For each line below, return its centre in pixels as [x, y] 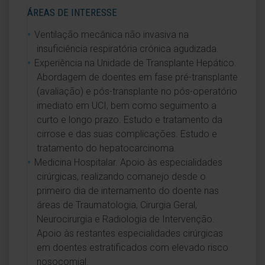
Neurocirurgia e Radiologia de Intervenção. [126, 219]
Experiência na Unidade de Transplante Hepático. [135, 63]
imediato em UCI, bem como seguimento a [127, 106]
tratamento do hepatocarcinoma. [106, 148]
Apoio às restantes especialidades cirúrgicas [130, 233]
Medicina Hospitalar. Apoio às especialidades [128, 162]
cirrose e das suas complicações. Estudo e [127, 134]
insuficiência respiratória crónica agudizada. [128, 49]
